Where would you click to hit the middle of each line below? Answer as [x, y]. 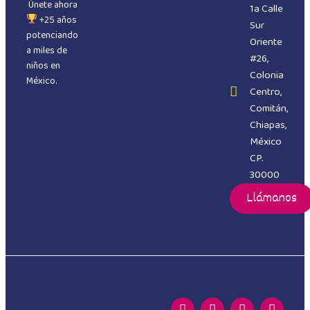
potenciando [52, 35]
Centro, [265, 92]
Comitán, [268, 108]
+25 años [57, 20]
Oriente [266, 42]
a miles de [47, 50]
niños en [43, 65]
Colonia [266, 75]
